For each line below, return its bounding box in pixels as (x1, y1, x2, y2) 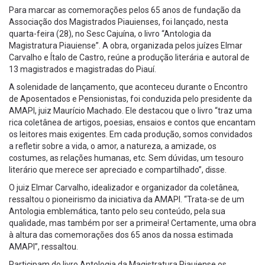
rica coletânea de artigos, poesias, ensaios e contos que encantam (9, 117, 256, 127)
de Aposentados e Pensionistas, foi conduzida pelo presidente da (9, 93, 252, 104)
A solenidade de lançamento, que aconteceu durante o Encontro (9, 82, 248, 92)
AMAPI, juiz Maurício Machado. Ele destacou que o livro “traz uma (9, 105, 252, 115)
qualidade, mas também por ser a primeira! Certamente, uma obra (9, 218, 256, 228)
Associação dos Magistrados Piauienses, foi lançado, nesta (9, 17, 228, 27)
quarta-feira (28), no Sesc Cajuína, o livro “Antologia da (9, 28, 211, 38)
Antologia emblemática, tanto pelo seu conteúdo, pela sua (9, 206, 225, 216)
